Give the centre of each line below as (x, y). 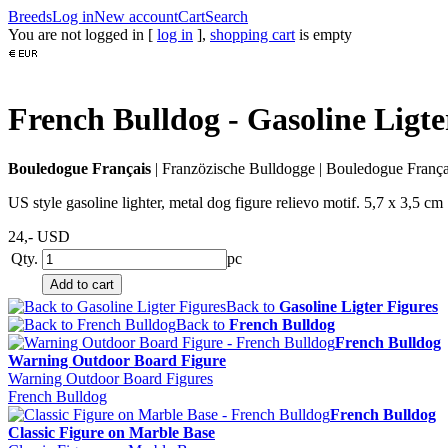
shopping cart (252, 34)
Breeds (30, 16)
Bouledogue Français (79, 168)
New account (136, 16)
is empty (323, 34)
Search (226, 16)
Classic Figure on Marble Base (111, 432)
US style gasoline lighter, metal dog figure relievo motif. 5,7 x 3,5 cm (225, 202)
